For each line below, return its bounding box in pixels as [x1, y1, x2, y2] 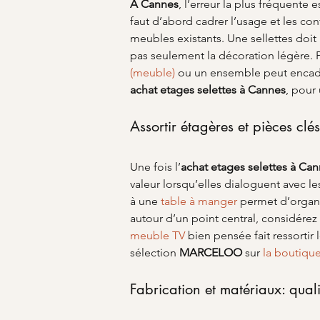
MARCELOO [179, 246, 242, 259]
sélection [130, 246, 179, 259]
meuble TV [130, 229, 185, 242]
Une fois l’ [130, 160, 181, 174]
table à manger [161, 194, 237, 208]
